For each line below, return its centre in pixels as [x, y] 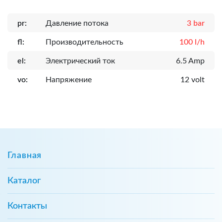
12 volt [193, 80]
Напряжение [69, 80]
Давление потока [77, 23]
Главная [25, 155]
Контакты [27, 206]
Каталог [24, 181]
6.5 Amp [190, 61]
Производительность [84, 42]
